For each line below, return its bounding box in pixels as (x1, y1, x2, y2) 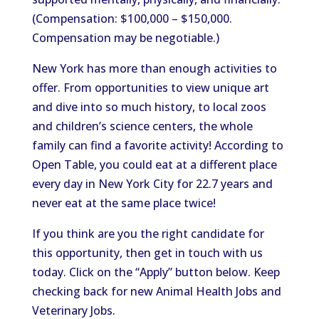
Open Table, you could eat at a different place (31, 157, 277, 172)
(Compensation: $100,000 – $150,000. (31, 11, 232, 26)
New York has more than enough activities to (31, 61, 277, 76)
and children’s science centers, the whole (31, 118, 253, 134)
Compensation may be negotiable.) (31, 30, 219, 46)
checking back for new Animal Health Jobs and (31, 283, 281, 299)
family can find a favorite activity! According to (31, 137, 283, 153)
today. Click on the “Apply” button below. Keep (31, 264, 280, 280)
